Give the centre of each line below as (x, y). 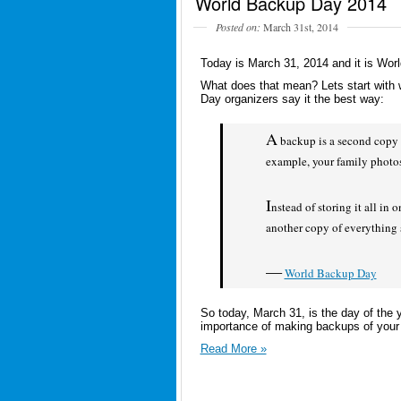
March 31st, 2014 (299, 26)
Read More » (233, 348)
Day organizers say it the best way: (292, 98)
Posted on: (238, 26)
